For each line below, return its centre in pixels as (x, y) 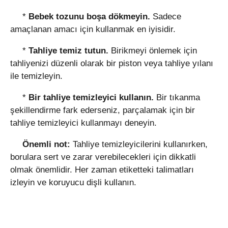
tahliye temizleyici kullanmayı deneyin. (83, 123)
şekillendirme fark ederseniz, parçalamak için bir (103, 110)
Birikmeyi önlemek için (154, 51)
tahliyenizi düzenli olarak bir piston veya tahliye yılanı (112, 63)
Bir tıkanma (178, 97)
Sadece (167, 17)
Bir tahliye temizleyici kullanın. (92, 97)
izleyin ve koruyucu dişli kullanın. (73, 182)
